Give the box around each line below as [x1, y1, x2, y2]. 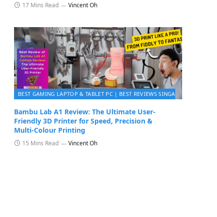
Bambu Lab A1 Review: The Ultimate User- [14, 107, 155, 117]
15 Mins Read [22, 139, 59, 148]
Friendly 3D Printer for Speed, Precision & [14, 116, 153, 126]
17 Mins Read [22, 1, 59, 10]
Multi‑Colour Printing [14, 125, 85, 135]
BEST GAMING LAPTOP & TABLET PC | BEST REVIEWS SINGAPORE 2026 [18, 90, 204, 98]
